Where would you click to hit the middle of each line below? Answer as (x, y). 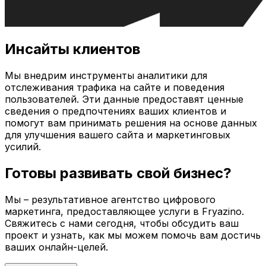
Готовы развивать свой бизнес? (118, 173)
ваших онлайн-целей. (56, 247)
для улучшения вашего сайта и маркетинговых (118, 135)
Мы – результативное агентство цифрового (110, 200)
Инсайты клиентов (72, 49)
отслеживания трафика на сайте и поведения (115, 88)
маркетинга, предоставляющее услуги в (103, 212)
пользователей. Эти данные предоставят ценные (124, 99)
